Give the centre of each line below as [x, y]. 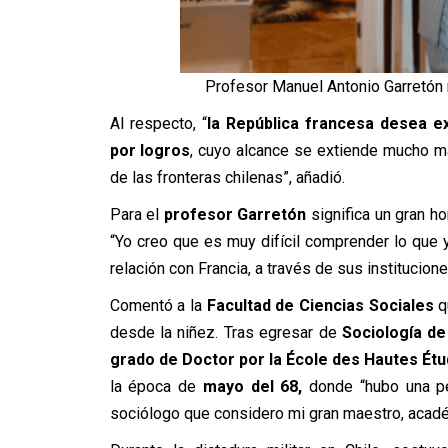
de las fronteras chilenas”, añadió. [227, 177]
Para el [136, 214]
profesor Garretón [237, 214]
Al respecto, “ [158, 123]
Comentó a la [158, 305]
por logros [150, 150]
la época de [156, 386]
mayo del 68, [252, 386]
